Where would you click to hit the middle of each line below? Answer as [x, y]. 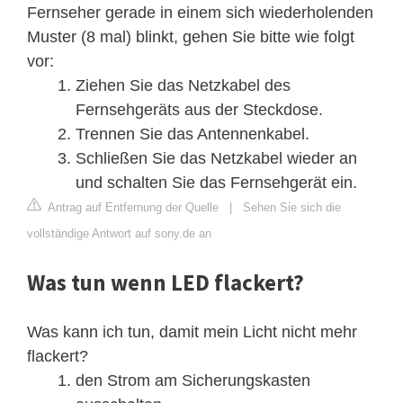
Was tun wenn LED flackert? [166, 282]
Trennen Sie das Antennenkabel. [193, 134]
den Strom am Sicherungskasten [193, 380]
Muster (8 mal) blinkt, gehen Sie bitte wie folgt [191, 36]
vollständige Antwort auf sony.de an [119, 233]
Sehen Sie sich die [292, 207]
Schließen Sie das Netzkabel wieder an [216, 158]
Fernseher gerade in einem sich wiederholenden [200, 12]
